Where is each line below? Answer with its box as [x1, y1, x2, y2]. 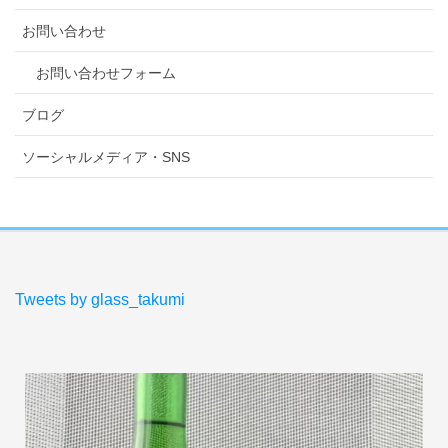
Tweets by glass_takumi [15, 290, 185, 308]
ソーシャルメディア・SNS [22, 148, 190, 165]
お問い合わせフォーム [36, 64, 176, 81]
